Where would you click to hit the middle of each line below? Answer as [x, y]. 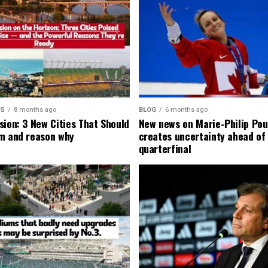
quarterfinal [165, 149]
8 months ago [35, 110]
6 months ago [186, 110]
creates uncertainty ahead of [202, 136]
